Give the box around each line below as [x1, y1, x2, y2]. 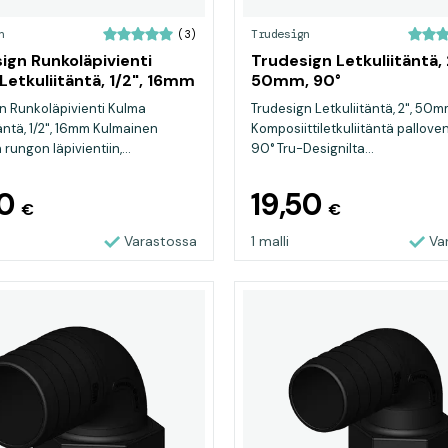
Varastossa [124, 232, 197, 250]
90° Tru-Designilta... [251, 140, 374, 157]
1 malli [251, 232, 289, 250]
